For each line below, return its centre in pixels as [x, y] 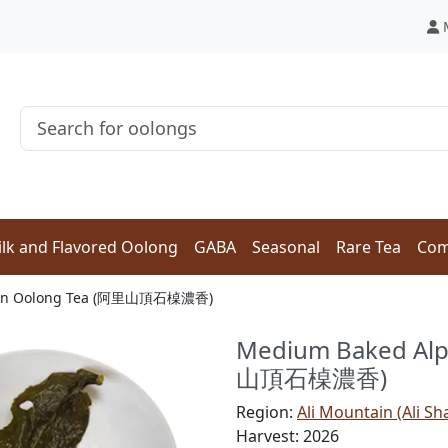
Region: [266, 412]
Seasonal [286, 247]
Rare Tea [368, 247]
